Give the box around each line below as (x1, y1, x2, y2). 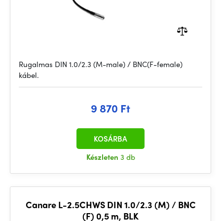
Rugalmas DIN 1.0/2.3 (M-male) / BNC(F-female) (19, 59, 183, 70)
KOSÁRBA (94, 133, 127, 144)
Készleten (86, 151, 120, 162)
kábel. (19, 70, 39, 80)
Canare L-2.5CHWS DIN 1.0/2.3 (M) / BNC (25, 198, 196, 211)
